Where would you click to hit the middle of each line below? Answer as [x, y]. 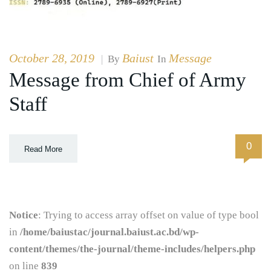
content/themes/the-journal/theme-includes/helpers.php [132, 249]
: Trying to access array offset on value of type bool [149, 215]
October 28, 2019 [52, 58]
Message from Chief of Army [128, 80]
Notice [24, 215]
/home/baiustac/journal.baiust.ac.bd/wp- [109, 232]
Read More [43, 149]
